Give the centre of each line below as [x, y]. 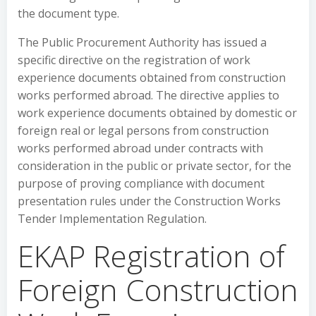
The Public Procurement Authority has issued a [142, 42]
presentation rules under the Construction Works [149, 201]
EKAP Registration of [151, 256]
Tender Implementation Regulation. [112, 219]
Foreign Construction [158, 290]
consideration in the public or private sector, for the [154, 166]
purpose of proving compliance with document [141, 183]
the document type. [68, 13]
